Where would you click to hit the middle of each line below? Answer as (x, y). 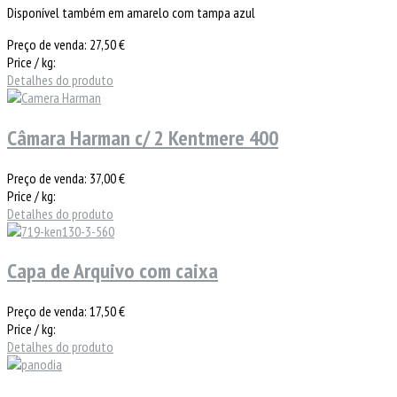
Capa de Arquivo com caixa (113, 271)
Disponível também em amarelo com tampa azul (131, 12)
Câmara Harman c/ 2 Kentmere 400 (143, 137)
